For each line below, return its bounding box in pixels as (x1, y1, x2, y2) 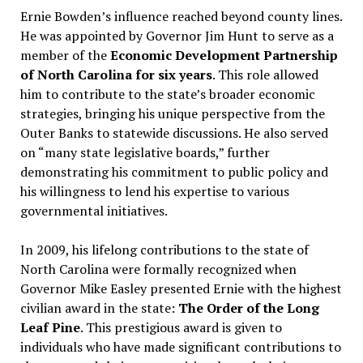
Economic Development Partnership (109, 46, 338, 64)
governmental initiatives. (19, 202, 168, 220)
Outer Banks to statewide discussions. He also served (19, 124, 328, 142)
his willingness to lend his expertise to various (19, 182, 289, 200)
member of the (19, 46, 110, 64)
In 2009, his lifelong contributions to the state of (19, 241, 309, 258)
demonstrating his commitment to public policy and (19, 163, 328, 181)
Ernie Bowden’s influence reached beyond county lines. (19, 7, 342, 25)
